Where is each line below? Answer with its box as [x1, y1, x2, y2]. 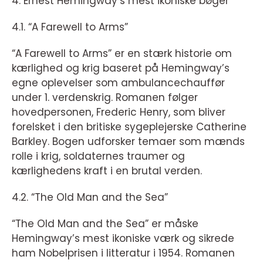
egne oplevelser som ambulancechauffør [12, 76, 225, 90]
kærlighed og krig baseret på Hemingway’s [12, 61, 230, 75]
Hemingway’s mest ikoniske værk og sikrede [12, 231, 234, 245]
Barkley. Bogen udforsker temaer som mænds [12, 134, 245, 149]
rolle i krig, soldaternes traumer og [12, 149, 185, 163]
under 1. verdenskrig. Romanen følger [12, 90, 198, 104]
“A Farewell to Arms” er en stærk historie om [12, 46, 232, 60]
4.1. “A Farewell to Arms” [12, 20, 128, 34]
